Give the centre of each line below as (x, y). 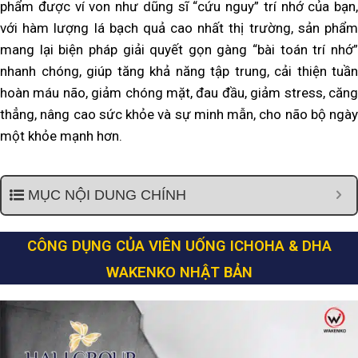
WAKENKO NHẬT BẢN (179, 273)
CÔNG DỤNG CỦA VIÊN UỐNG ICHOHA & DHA (179, 247)
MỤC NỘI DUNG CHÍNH (107, 195)
